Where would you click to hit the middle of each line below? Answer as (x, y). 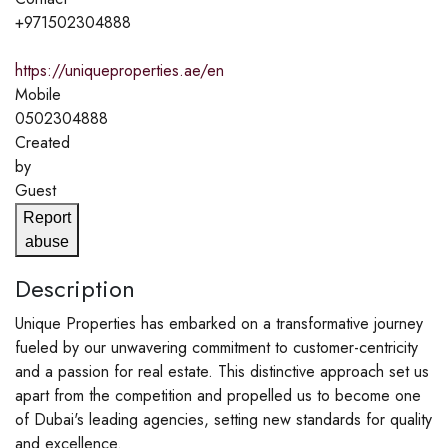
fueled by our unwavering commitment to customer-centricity (216, 347)
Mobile (38, 94)
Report (47, 217)
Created (42, 142)
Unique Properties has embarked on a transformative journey (219, 323)
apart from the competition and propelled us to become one (218, 395)
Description (75, 288)
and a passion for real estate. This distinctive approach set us (222, 371)
